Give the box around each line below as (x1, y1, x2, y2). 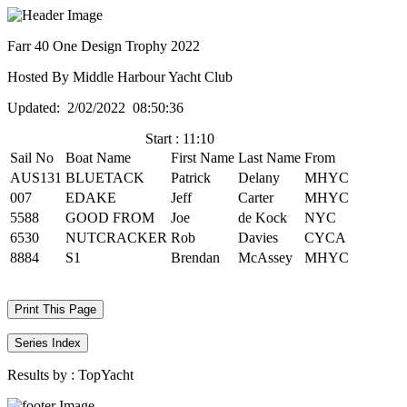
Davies (238, 230, 278, 245)
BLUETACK (65, 170, 144, 185)
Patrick (171, 170, 211, 185)
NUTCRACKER (65, 230, 167, 245)
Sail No (10, 150, 54, 165)
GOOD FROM (65, 210, 154, 225)
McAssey (238, 250, 293, 265)
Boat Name (65, 150, 131, 165)
